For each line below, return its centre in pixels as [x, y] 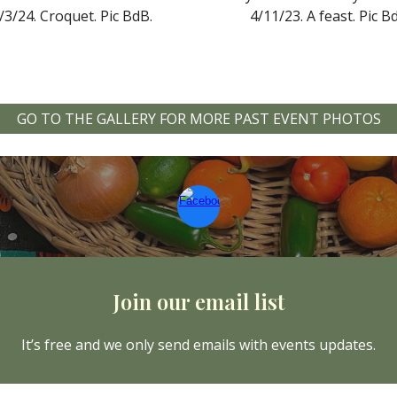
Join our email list [198, 301]
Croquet [66, 16]
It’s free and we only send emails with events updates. [198, 345]
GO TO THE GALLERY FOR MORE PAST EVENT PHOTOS [198, 119]
